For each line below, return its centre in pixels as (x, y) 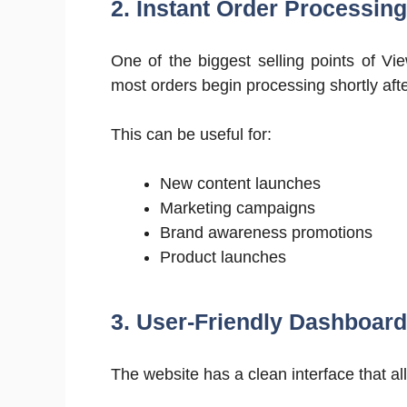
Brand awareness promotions (266, 232)
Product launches (223, 257)
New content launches (240, 183)
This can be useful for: (191, 134)
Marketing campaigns (238, 208)
